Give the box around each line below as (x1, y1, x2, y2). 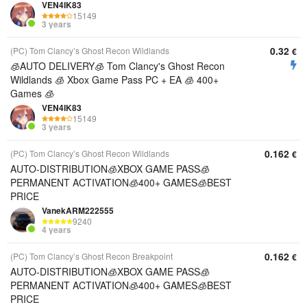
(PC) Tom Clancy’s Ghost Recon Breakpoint (10, 250, 173, 262)
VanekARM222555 (42, 204, 114, 217)
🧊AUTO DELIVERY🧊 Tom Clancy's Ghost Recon (10, 59, 225, 73)
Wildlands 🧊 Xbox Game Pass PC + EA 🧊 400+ (10, 73, 219, 86)
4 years (42, 223, 71, 236)
